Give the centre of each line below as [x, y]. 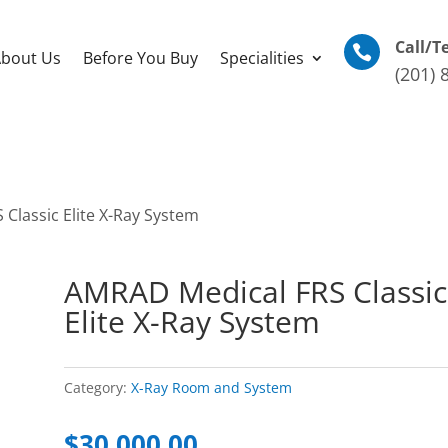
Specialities [262, 58]
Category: [98, 388]
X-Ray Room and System [212, 388]
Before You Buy [140, 58]
